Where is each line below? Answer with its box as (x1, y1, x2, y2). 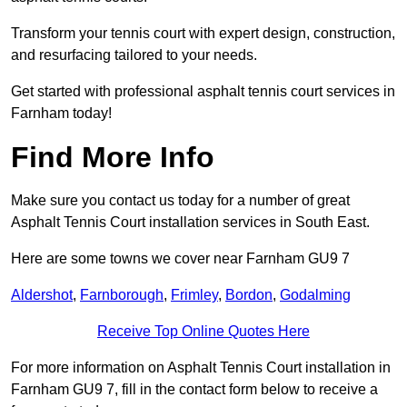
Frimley (171, 287, 218, 303)
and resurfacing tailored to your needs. (11, 47, 257, 64)
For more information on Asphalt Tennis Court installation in (11, 360, 391, 376)
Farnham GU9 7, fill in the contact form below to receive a (11, 382, 378, 398)
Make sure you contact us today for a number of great (11, 193, 350, 209)
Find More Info (11, 141, 214, 174)
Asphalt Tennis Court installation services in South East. (11, 214, 370, 231)
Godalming (280, 287, 351, 303)
